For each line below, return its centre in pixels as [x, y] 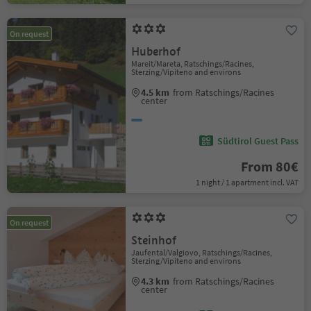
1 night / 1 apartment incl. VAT [247, 182]
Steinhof [154, 241]
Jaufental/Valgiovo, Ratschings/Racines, [202, 252]
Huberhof [156, 52]
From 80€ [269, 166]
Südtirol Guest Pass [258, 141]
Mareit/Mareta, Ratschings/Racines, [193, 64]
